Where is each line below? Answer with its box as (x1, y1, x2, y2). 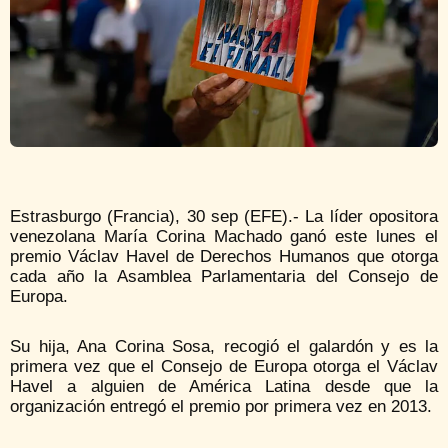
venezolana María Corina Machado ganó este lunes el (10, 227, 438, 247)
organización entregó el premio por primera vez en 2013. (10, 397, 432, 417)
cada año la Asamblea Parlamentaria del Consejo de (10, 267, 438, 287)
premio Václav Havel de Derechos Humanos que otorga (10, 247, 438, 267)
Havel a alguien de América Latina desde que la (10, 377, 438, 397)
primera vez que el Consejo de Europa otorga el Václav (10, 357, 438, 377)
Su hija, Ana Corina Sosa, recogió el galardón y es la (10, 337, 438, 357)
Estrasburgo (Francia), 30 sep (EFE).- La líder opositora (10, 207, 438, 227)
